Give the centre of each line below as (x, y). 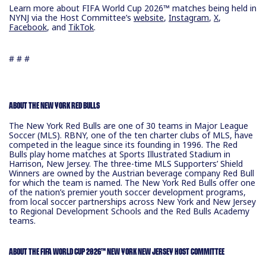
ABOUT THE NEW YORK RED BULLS (54, 106)
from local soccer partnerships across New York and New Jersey (132, 201)
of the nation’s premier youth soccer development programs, (127, 192)
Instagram (189, 18)
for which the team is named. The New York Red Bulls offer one (132, 182)
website (149, 18)
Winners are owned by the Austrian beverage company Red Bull (132, 173)
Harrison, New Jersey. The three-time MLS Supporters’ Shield (126, 163)
